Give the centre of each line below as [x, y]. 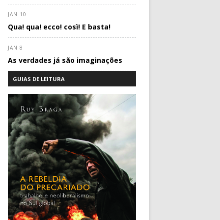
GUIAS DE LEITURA [39, 79]
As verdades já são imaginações [65, 60]
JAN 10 [17, 14]
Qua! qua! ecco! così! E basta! [59, 27]
